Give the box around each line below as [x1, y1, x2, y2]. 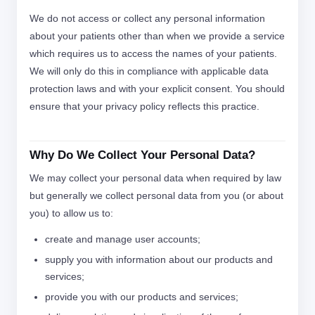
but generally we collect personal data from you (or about [30, 190, 283, 201]
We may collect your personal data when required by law [30, 172, 281, 184]
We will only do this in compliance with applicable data [30, 65, 269, 77]
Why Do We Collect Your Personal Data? [30, 148, 255, 162]
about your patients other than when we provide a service [30, 30, 285, 41]
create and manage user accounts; [45, 233, 200, 245]
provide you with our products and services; [45, 291, 238, 302]
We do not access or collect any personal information [30, 13, 265, 24]
